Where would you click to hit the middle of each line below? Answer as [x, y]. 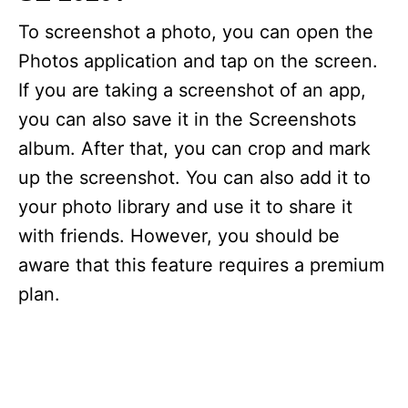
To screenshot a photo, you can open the [196, 32]
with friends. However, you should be [179, 236]
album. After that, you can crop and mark [194, 148]
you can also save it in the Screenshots [187, 119]
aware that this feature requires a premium [201, 265]
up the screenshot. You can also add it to [194, 178]
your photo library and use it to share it [185, 207]
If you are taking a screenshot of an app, [192, 90]
